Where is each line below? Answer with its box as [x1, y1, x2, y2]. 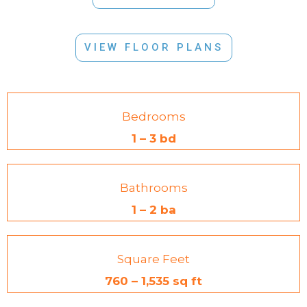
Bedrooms [121, 109, 186, 123]
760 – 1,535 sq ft [105, 273, 202, 288]
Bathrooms [119, 180, 188, 195]
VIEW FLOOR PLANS [84, 40, 223, 53]
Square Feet [117, 251, 190, 266]
